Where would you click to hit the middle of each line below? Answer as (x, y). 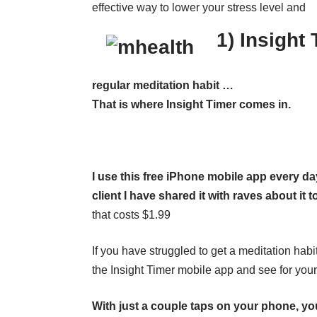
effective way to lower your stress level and (199, 8)
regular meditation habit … (163, 86)
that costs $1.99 (131, 215)
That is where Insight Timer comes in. (191, 105)
